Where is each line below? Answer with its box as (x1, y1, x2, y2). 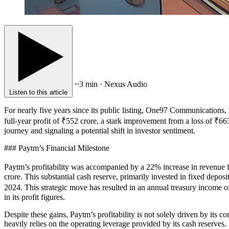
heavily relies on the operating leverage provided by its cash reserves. (4, 219, 226, 228)
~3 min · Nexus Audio (75, 79, 147, 88)
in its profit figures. (4, 192, 65, 201)
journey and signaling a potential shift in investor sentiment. (4, 126, 195, 135)
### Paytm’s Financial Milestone (4, 143, 109, 152)
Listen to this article (9, 88, 67, 96)
